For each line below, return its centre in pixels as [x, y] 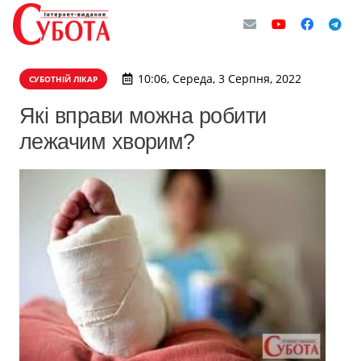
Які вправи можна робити [143, 116]
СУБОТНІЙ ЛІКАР [63, 79]
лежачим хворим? [107, 141]
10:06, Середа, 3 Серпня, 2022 [219, 79]
